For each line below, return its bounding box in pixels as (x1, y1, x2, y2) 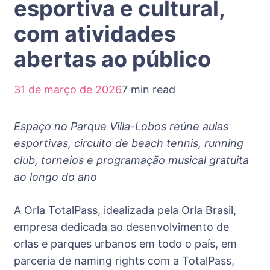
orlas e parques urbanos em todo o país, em (14, 237, 237, 250)
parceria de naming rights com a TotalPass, (14, 254, 234, 267)
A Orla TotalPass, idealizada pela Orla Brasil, (14, 203, 236, 216)
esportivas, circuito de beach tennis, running (14, 136, 243, 149)
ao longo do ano (14, 170, 97, 183)
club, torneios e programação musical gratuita (14, 153, 249, 166)
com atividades (14, 20, 176, 48)
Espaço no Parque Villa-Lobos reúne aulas (14, 119, 228, 133)
